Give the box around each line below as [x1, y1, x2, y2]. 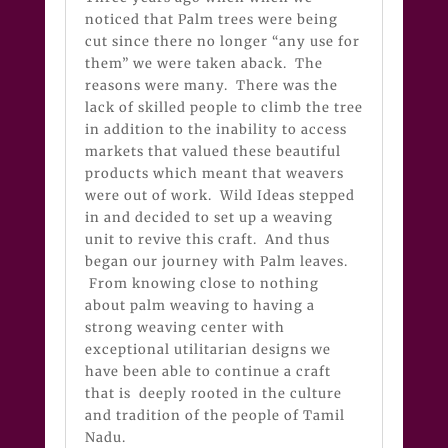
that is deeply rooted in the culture [84, 385, 342, 403]
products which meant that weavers [84, 165, 344, 183]
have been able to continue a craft [84, 363, 331, 381]
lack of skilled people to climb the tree [84, 99, 363, 117]
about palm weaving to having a [84, 297, 315, 315]
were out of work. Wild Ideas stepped [84, 187, 355, 205]
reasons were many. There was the [84, 77, 338, 95]
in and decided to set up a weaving [84, 209, 333, 227]
